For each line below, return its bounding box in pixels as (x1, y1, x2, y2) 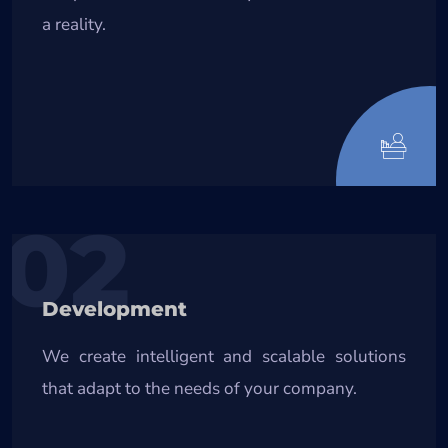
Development (42, 296, 187, 321)
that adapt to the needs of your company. (42, 376, 357, 400)
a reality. (42, 12, 106, 36)
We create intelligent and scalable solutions (42, 344, 406, 368)
